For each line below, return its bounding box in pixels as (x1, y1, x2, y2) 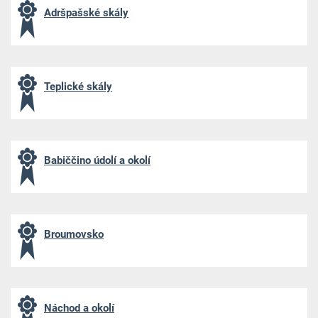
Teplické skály (43, 79, 112, 93)
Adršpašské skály (43, 6, 128, 19)
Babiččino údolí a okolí (43, 153, 150, 167)
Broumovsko (43, 227, 104, 241)
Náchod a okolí (43, 301, 114, 314)
